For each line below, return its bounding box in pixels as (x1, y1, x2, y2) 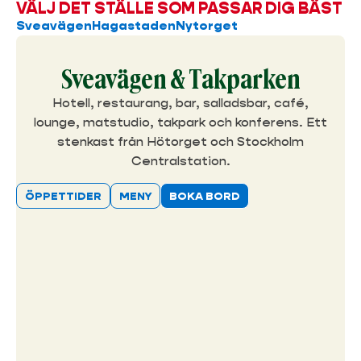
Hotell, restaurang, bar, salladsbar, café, (52, 94, 309, 112)
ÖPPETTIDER (25, 188, 102, 203)
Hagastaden (92, 17, 176, 35)
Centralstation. (131, 152, 230, 170)
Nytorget (176, 17, 238, 35)
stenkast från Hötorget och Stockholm (57, 133, 304, 151)
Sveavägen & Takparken (61, 68, 300, 94)
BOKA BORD (169, 188, 240, 203)
